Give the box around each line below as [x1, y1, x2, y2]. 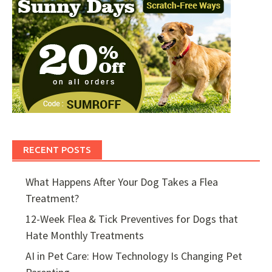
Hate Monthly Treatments [25, 228, 144, 243]
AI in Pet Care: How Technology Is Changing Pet [25, 249, 242, 263]
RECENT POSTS [23, 144, 91, 155]
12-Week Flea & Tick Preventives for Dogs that [25, 212, 238, 226]
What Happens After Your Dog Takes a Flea [25, 175, 218, 189]
